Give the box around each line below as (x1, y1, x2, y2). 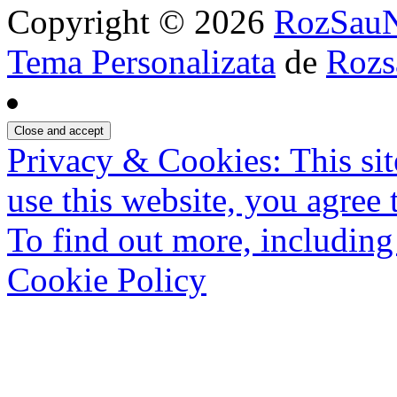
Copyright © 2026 (7, 2, 274, 41)
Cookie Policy (7, 260, 206, 299)
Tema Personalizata (7, 42, 276, 81)
